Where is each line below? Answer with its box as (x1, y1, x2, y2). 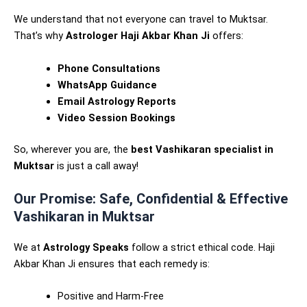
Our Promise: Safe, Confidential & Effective (14, 190, 288, 207)
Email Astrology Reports (57, 95, 176, 108)
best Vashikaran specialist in (131, 143, 273, 156)
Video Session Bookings (57, 111, 175, 124)
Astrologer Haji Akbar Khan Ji (66, 29, 210, 42)
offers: (210, 29, 243, 42)
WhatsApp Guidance (57, 78, 157, 91)
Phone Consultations (57, 62, 160, 75)
